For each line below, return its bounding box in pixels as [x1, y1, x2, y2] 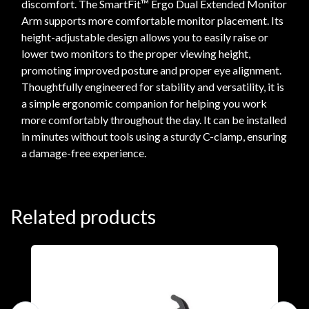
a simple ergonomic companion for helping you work [21, 97, 267, 110]
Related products [10, 205, 156, 229]
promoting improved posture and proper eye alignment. [21, 63, 281, 77]
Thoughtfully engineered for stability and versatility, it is [21, 80, 284, 94]
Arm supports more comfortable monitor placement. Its [21, 14, 283, 28]
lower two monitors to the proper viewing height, [21, 47, 250, 61]
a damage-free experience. [21, 146, 146, 160]
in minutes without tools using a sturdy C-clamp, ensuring [21, 130, 287, 143]
